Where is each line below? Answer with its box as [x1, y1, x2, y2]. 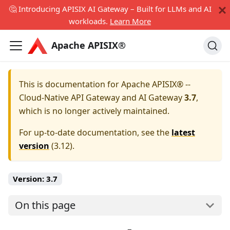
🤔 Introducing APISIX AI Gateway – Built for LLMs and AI [8, 4, 212, 14]
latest [171, 127, 195, 138]
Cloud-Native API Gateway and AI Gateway [19, 92, 182, 103]
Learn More [110, 16, 151, 26]
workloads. [69, 16, 110, 26]
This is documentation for [19, 79, 121, 90]
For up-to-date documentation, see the [19, 127, 171, 138]
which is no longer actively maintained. [19, 105, 169, 117]
